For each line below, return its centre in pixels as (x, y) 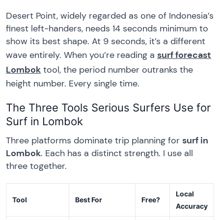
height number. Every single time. (73, 84)
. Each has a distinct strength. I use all (117, 153)
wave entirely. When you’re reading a (82, 55)
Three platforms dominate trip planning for (94, 140)
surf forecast (184, 55)
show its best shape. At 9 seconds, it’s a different (106, 41)
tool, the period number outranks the (117, 70)
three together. (36, 166)
